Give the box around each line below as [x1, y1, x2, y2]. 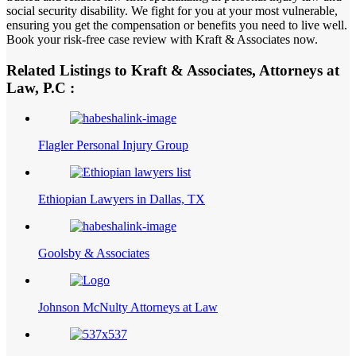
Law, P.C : [6, 79, 75, 96]
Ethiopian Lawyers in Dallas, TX [38, 192, 205, 207]
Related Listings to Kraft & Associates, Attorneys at [6, 61, 339, 79]
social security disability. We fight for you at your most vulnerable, [6, 3, 338, 17]
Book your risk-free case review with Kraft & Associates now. [6, 32, 318, 46]
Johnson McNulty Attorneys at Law [38, 300, 218, 315]
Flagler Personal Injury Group [38, 138, 188, 153]
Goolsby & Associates [38, 246, 149, 261]
